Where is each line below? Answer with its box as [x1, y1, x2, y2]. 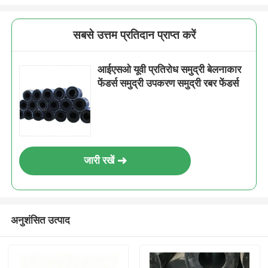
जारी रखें [83, 154, 114, 167]
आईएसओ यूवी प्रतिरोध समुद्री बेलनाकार [98, 63, 242, 76]
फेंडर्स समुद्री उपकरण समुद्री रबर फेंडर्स [98, 77, 239, 90]
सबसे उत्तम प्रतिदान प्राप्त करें [72, 28, 196, 42]
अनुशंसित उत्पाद [10, 214, 70, 226]
